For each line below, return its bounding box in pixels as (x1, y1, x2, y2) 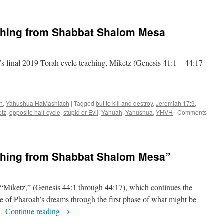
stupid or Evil (63, 108, 98, 116)
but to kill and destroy (96, 99, 153, 107)
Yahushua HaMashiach (6, 99, 69, 107)
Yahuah (101, 108, 122, 116)
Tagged (74, 99, 94, 107)
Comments (177, 108, 207, 116)
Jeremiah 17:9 (156, 99, 195, 107)
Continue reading (5, 206, 62, 216)
